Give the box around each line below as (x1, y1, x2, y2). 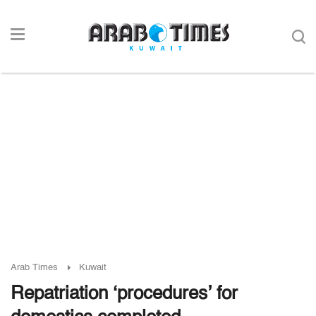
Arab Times (11, 263, 58, 272)
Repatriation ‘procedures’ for (11, 285, 238, 303)
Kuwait (79, 263, 107, 272)
